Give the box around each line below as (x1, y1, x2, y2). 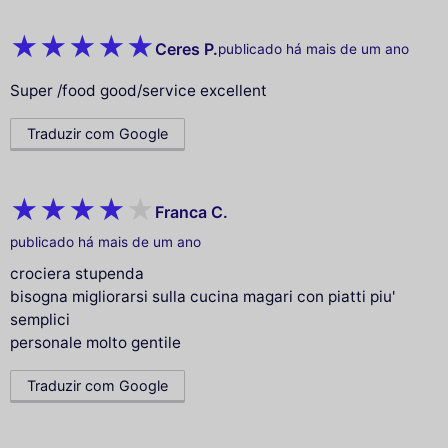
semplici (10, 310, 70, 330)
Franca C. (155, 201, 228, 222)
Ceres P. (155, 38, 218, 59)
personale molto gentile (10, 333, 181, 353)
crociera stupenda (10, 264, 144, 284)
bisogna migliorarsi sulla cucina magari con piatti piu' (10, 287, 395, 307)
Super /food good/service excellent (10, 81, 267, 101)
